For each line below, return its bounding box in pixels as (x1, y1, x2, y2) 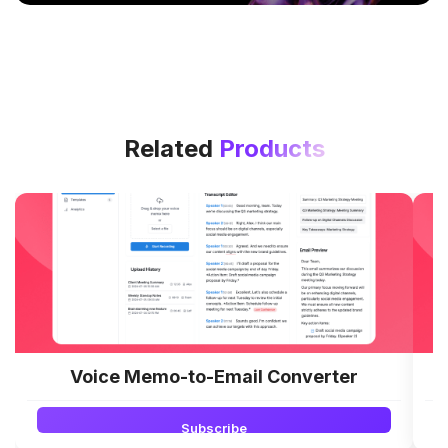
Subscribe (181, 419, 247, 436)
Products (218, 133, 325, 163)
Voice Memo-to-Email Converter (70, 365, 358, 387)
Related (123, 133, 219, 163)
